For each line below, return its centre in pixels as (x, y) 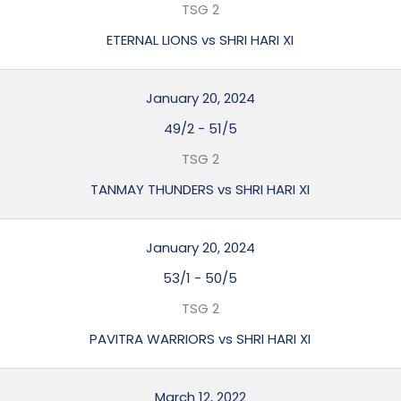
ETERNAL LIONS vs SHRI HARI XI (200, 40)
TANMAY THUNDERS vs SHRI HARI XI (200, 189)
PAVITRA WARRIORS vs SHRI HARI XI (200, 339)
